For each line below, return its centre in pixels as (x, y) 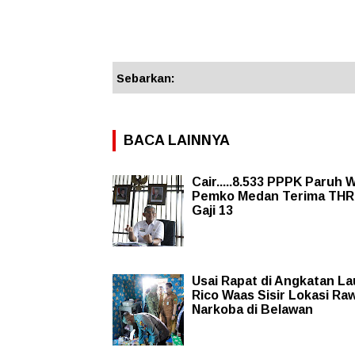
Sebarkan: (146, 78)
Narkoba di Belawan (252, 309)
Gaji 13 (212, 210)
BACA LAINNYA (177, 140)
